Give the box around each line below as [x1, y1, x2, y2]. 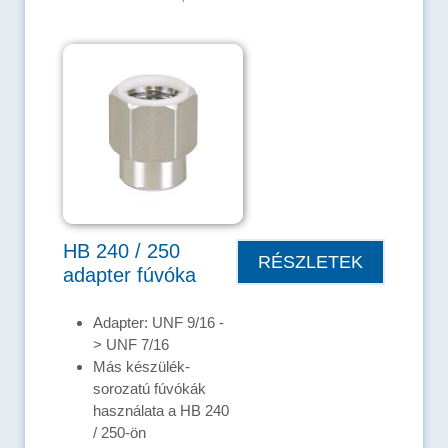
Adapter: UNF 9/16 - [93, 314, 224, 332]
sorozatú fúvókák [93, 380, 206, 398]
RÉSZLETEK [258, 251, 363, 273]
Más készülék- [93, 358, 190, 376]
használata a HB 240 [93, 402, 229, 420]
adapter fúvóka [63, 264, 196, 287]
